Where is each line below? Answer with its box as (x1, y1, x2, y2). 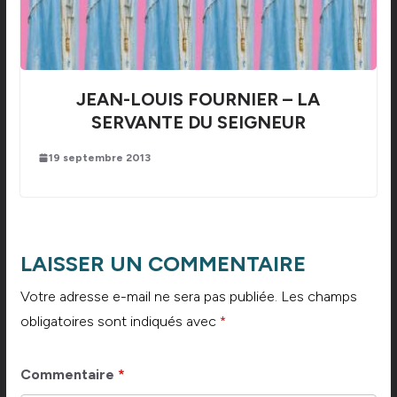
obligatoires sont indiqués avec (19, 312, 220, 330)
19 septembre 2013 (48, 151, 151, 164)
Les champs (280, 287, 357, 305)
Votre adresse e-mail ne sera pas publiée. (19, 287, 277, 305)
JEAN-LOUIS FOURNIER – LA (76, 88, 321, 110)
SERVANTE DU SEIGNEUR (90, 111, 306, 133)
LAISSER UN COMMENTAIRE (19, 250, 306, 276)
